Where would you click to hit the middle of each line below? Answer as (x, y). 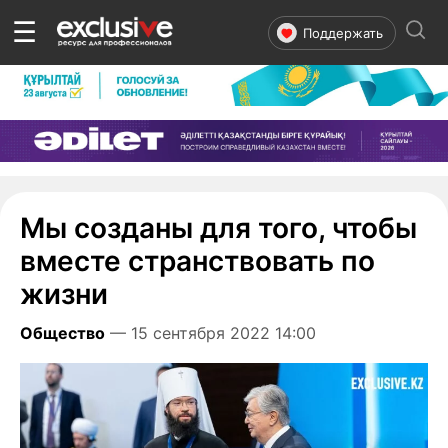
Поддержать (343, 32)
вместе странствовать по (197, 260)
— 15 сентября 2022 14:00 (213, 332)
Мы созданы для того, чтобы (218, 227)
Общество (62, 332)
